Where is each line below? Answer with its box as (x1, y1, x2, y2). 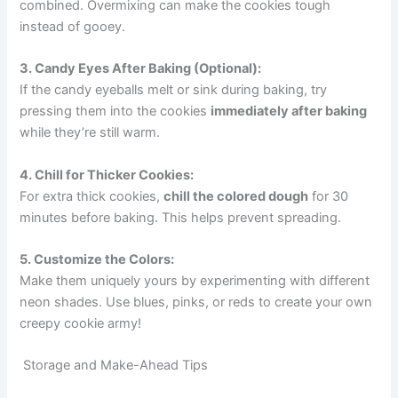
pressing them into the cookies (20, 103, 211, 120)
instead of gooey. (20, 19, 126, 36)
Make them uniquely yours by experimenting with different (20, 273, 370, 290)
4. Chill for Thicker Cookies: (20, 166, 195, 183)
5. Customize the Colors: (20, 251, 175, 268)
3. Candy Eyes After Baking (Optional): (20, 60, 262, 77)
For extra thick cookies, (20, 187, 164, 204)
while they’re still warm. (20, 124, 161, 141)
